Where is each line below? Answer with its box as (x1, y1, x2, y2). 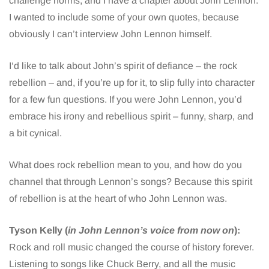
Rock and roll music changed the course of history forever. (9, 242, 254, 253)
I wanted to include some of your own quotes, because (9, 12, 239, 23)
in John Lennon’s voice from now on (68, 225, 234, 236)
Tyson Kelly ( (9, 225, 68, 236)
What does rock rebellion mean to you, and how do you (9, 160, 242, 171)
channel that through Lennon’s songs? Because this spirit (9, 177, 252, 187)
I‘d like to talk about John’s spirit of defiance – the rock (9, 61, 237, 71)
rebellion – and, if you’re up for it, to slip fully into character (9, 77, 255, 88)
